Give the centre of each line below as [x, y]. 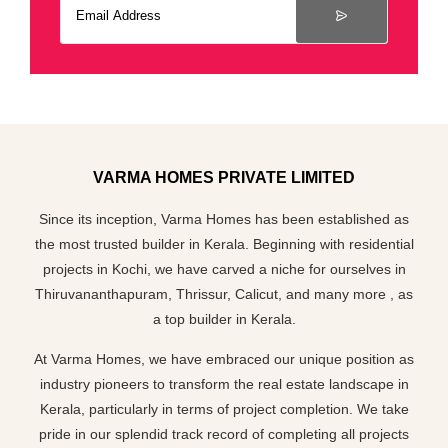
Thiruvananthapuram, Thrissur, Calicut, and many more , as [224, 293]
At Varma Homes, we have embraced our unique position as [224, 358]
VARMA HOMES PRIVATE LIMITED [224, 177]
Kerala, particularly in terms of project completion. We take [224, 408]
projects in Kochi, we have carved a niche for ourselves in [224, 268]
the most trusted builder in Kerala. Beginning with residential [224, 243]
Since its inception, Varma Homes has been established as [224, 218]
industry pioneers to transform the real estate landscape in [224, 383]
